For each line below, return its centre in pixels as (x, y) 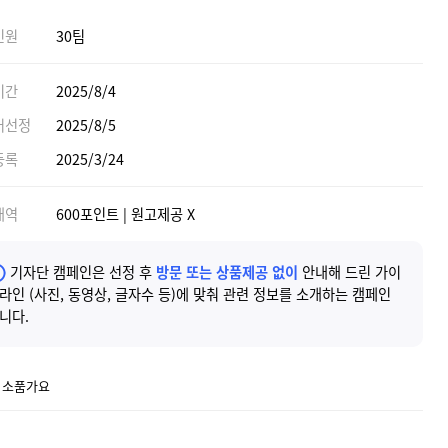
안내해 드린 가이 (349, 272)
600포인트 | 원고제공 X (125, 214)
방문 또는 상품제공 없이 (226, 272)
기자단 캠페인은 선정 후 (80, 272)
